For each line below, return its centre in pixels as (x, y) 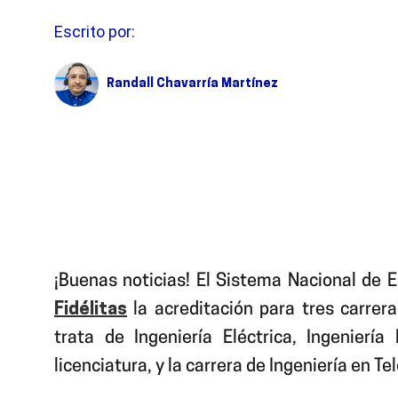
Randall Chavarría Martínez (192, 84)
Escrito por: (95, 32)
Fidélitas (91, 310)
